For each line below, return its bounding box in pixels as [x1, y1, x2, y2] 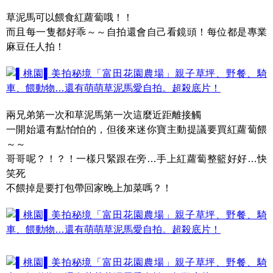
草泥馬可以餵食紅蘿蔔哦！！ [6, 12, 133, 23]
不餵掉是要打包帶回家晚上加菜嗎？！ [6, 183, 172, 193]
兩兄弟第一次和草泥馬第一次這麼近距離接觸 [6, 110, 201, 120]
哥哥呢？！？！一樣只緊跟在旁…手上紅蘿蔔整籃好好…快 [6, 154, 267, 164]
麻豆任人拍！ [6, 41, 65, 52]
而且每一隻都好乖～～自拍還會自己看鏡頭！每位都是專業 [6, 27, 267, 37]
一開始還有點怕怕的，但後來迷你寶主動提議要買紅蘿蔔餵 [6, 124, 267, 135]
